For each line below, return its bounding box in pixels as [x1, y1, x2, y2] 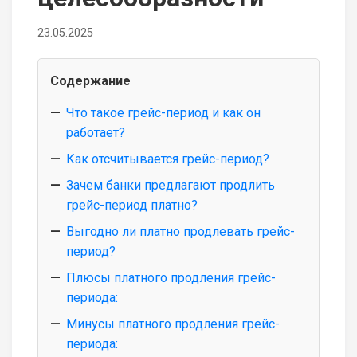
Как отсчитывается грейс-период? [66, 151, 269, 167]
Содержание [50, 73, 131, 88]
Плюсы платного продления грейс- [66, 269, 276, 285]
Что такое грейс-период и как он [66, 104, 261, 120]
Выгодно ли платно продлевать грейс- [66, 223, 295, 239]
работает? [66, 124, 125, 140]
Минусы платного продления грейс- [66, 316, 280, 331]
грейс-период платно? [66, 197, 198, 213]
